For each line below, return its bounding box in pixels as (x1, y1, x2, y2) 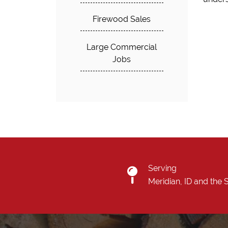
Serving (148, 163, 177, 173)
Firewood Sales (93, 14, 151, 24)
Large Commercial (87, 42, 157, 52)
